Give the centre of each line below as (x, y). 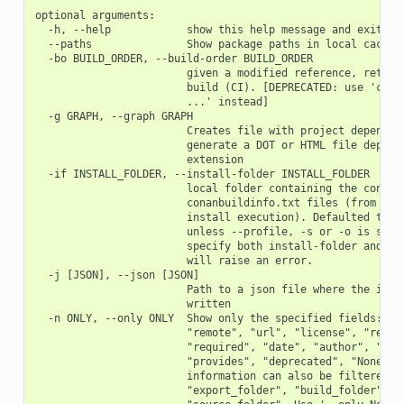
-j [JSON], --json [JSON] (117, 275)
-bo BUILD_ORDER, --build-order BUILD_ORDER (174, 58)
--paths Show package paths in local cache (215, 44)
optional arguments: (95, 15)
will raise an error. (174, 260)
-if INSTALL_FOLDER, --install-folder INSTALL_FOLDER (202, 174)
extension (139, 159)
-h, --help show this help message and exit (208, 29)
